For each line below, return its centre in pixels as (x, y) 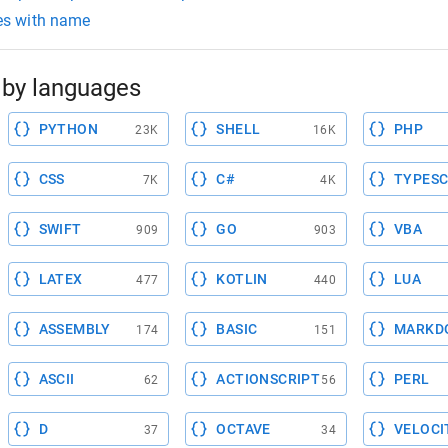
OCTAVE (243, 429)
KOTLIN (242, 279)
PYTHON (68, 129)
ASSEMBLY (74, 329)
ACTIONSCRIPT (268, 379)
